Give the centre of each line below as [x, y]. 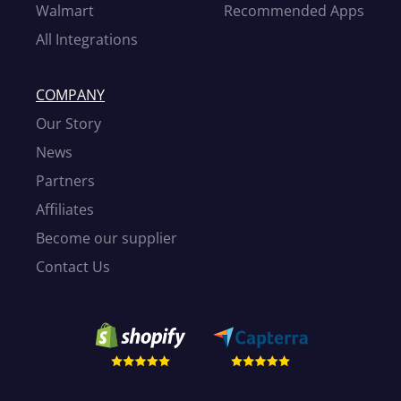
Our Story [68, 124]
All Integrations [87, 39]
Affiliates [65, 209]
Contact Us [73, 267]
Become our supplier [107, 238]
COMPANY [70, 95]
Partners [65, 181]
